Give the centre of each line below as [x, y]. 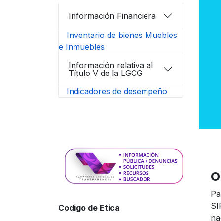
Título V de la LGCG [106, 73]
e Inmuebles [82, 47]
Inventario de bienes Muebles [122, 35]
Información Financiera [112, 16]
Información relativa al [111, 65]
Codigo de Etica [89, 208]
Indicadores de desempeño [117, 91]
